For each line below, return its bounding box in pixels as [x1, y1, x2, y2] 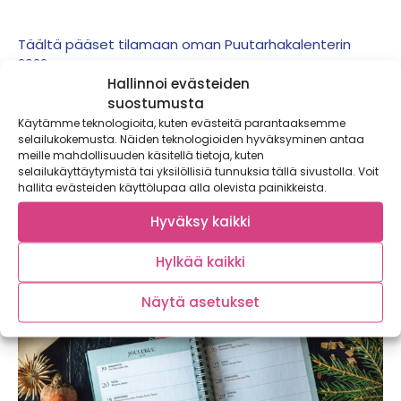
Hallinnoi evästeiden [107, 73, 250, 92]
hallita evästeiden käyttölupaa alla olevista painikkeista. [18, 179, 327, 194]
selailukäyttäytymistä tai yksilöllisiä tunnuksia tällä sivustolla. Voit [18, 163, 379, 178]
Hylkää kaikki [156, 252, 245, 271]
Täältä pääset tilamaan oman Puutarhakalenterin [18, 34, 351, 54]
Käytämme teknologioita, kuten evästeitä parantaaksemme [18, 115, 346, 130]
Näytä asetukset [141, 292, 260, 311]
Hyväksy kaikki [150, 211, 251, 231]
